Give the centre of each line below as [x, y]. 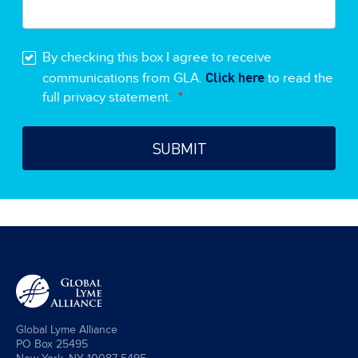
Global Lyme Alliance [67, 330]
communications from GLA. [124, 78]
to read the [299, 78]
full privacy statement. [109, 97]
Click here [235, 76]
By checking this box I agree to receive [157, 57]
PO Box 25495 [52, 344]
